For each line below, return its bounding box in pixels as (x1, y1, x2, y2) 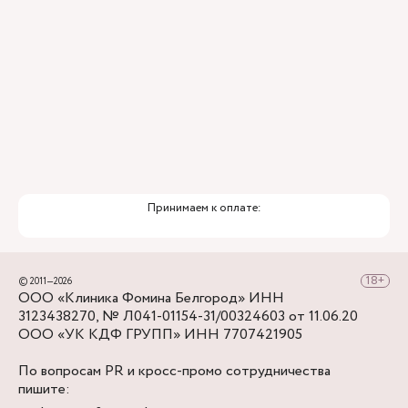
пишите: (18, 379, 70, 400)
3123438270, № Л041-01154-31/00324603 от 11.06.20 (18, 306, 358, 327)
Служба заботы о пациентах (60, 18, 244, 40)
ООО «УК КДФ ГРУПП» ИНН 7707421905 (18, 324, 302, 345)
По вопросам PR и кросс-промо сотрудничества (18, 361, 331, 382)
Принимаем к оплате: (147, 199, 261, 217)
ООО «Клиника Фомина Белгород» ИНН (18, 288, 284, 309)
